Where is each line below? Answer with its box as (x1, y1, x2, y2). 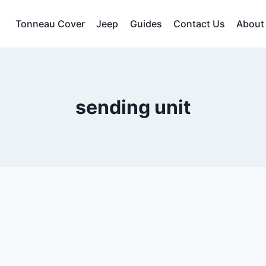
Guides (129, 17, 162, 30)
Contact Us (173, 17, 225, 30)
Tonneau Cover (15, 17, 85, 30)
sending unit (75, 96, 191, 119)
